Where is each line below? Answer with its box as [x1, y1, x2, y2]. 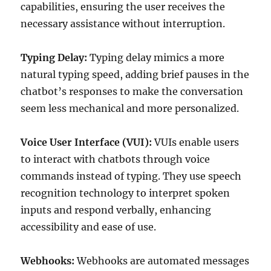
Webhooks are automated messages [74, 255, 250, 267]
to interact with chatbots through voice [21, 153, 211, 165]
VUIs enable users [152, 136, 240, 148]
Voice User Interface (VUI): [21, 136, 152, 148]
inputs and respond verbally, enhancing [21, 204, 212, 216]
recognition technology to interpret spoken [21, 187, 230, 199]
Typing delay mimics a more [87, 51, 225, 64]
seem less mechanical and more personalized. [21, 102, 240, 114]
